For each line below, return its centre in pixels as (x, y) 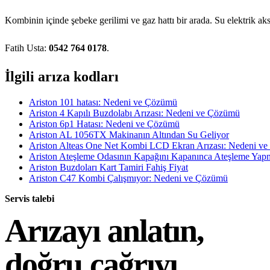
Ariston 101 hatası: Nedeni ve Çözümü (103, 102)
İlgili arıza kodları (62, 76)
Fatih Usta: (27, 48)
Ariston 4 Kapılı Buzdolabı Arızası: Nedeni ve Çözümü (134, 113)
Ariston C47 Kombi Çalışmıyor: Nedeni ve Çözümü (128, 178)
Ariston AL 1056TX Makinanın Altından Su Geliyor (129, 134)
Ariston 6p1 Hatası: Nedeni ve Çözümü (104, 124)
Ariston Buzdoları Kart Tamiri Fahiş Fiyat (108, 167)
